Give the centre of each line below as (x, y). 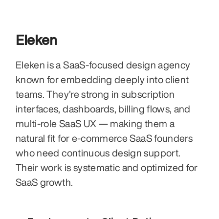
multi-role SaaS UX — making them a (95, 124)
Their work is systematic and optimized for (107, 168)
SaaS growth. (44, 182)
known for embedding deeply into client (102, 80)
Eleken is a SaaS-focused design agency (103, 65)
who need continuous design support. (98, 153)
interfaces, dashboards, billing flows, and (103, 109)
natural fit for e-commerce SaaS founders (104, 138)
